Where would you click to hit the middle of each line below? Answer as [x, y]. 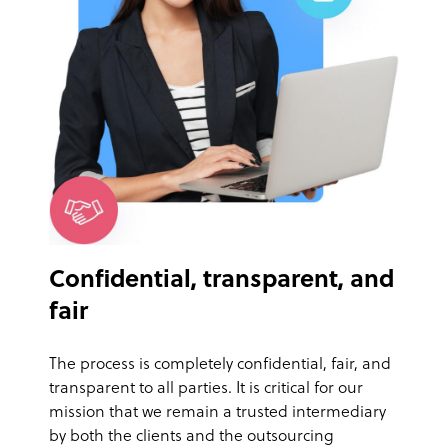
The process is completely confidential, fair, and [220, 365]
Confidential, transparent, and [221, 281]
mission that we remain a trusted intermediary [217, 413]
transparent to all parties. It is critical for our [206, 389]
